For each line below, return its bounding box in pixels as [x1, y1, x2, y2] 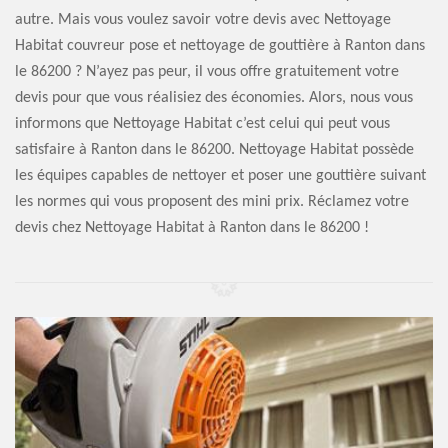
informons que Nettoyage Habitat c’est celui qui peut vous [15, 116, 390, 132]
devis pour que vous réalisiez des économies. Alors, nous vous [15, 90, 413, 106]
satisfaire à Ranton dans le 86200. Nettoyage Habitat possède [15, 142, 414, 158]
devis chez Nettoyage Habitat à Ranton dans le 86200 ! [15, 220, 369, 236]
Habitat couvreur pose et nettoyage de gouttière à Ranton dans [15, 38, 425, 54]
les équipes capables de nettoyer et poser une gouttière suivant [15, 168, 426, 184]
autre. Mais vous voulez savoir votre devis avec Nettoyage [15, 12, 391, 28]
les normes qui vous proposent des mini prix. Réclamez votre [15, 194, 409, 210]
